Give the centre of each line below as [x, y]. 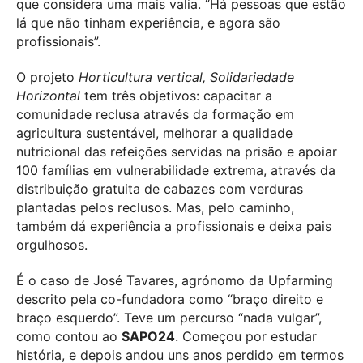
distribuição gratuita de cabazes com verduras [160, 188]
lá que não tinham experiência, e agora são [148, 23]
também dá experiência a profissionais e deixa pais [174, 226]
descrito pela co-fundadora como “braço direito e [170, 299]
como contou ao [69, 336]
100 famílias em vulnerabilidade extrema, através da [176, 170]
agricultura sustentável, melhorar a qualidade [154, 132]
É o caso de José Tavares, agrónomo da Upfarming [175, 280]
